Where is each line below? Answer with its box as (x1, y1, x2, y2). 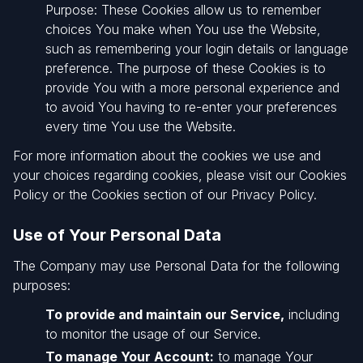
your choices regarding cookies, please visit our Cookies (13, 167, 347, 183)
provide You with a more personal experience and (45, 79, 340, 96)
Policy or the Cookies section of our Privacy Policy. (13, 186, 317, 203)
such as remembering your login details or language (45, 41, 348, 57)
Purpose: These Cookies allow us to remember (45, 2, 321, 18)
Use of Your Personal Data (13, 225, 221, 245)
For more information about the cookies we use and (13, 147, 321, 164)
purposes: (13, 277, 70, 293)
